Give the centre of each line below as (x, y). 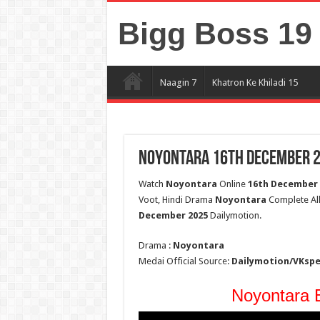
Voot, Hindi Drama (176, 200)
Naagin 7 (178, 82)
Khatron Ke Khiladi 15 (255, 82)
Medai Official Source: (185, 261)
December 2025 (173, 215)
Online (232, 184)
